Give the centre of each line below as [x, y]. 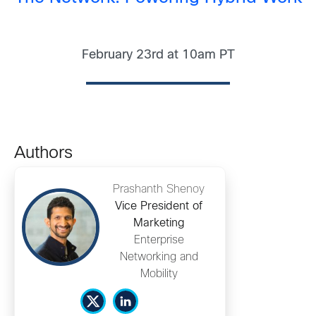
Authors [43, 153]
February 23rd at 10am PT [158, 56]
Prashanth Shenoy [159, 189]
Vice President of [159, 206]
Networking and [159, 257]
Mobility [159, 274]
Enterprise [159, 240]
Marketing [159, 223]
